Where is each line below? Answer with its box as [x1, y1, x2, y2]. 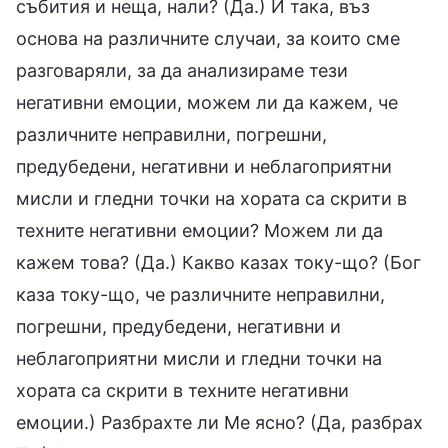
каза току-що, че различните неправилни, [16, 284, 385, 306]
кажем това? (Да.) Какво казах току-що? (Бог [16, 252, 421, 274]
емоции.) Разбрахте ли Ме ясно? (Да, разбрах [16, 412, 423, 434]
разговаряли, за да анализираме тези [16, 60, 348, 82]
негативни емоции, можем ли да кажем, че [16, 92, 398, 114]
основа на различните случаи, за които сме [16, 28, 400, 50]
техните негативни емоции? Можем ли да [16, 220, 383, 242]
